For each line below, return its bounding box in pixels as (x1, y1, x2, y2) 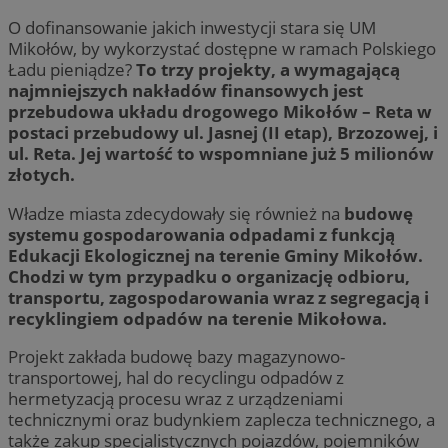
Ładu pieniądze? (8, 58, 136, 82)
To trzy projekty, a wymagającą (136, 58, 400, 82)
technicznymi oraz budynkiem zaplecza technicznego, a (8, 407, 435, 431)
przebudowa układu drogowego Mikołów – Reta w (8, 100, 432, 124)
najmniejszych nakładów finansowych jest (8, 79, 363, 103)
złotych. (8, 163, 75, 187)
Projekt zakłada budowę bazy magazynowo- (8, 344, 345, 368)
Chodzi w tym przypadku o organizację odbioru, (8, 264, 410, 288)
